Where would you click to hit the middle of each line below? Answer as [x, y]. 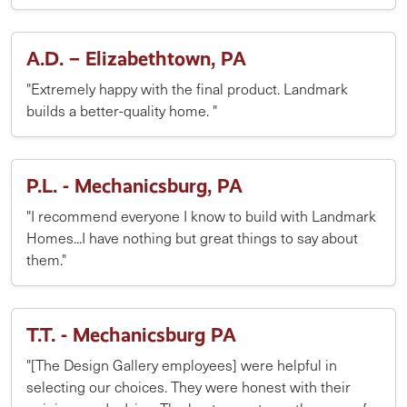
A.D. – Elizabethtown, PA [136, 59]
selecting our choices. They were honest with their [189, 387]
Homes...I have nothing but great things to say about [192, 238]
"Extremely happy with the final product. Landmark [187, 89]
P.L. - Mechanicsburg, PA [134, 186]
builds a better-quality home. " [122, 110]
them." [46, 259]
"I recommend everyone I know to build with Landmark [201, 216]
